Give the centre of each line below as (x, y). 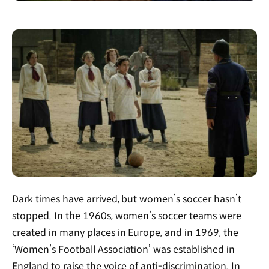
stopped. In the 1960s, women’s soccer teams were (127, 216)
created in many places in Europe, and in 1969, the (125, 233)
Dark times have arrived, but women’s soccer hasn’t (127, 199)
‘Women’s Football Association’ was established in (124, 250)
